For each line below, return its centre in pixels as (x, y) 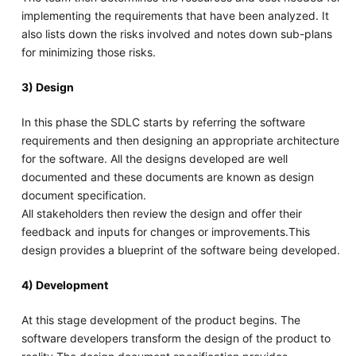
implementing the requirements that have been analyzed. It (175, 16)
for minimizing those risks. (88, 52)
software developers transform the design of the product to (176, 339)
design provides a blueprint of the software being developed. (180, 250)
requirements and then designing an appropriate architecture (180, 141)
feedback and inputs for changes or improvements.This (165, 232)
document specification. (83, 195)
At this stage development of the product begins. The (161, 320)
